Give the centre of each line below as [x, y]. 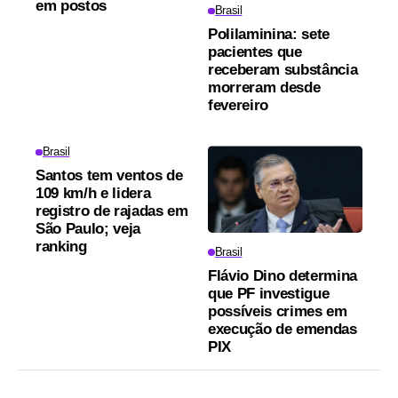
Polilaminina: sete [269, 35]
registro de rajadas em [112, 211]
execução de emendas [283, 330]
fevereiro [238, 106]
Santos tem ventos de [109, 176]
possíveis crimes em [278, 312]
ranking [61, 247]
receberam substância [283, 70]
